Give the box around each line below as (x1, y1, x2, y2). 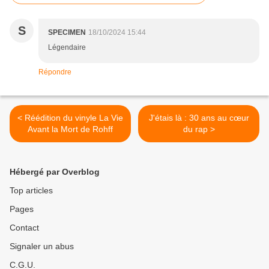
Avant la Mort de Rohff (28, 124, 113, 134)
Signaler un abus (10, 241, 74, 252)
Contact (10, 223, 39, 233)
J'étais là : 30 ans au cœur (148, 113, 249, 123)
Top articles (10, 186, 53, 196)
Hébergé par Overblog (10, 167, 100, 177)
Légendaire (48, 43, 86, 52)
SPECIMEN (48, 28, 86, 37)
